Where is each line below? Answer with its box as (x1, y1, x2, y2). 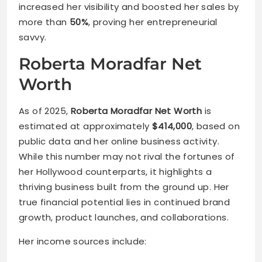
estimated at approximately (19, 120, 152, 133)
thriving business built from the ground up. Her (19, 181, 229, 194)
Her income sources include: (19, 235, 147, 248)
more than (19, 16, 70, 29)
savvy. (19, 31, 47, 44)
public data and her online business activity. (19, 135, 219, 148)
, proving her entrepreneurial (88, 16, 218, 29)
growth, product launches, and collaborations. (19, 211, 229, 224)
